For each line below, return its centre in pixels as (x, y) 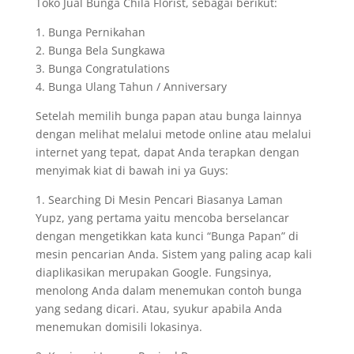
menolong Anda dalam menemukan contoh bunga (168, 290)
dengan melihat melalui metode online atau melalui (173, 134)
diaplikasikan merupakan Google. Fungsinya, (153, 272)
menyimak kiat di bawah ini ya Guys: (132, 170)
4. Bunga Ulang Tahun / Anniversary (131, 87)
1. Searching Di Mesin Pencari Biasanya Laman (159, 200)
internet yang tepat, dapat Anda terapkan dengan (167, 152)
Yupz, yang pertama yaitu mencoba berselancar (162, 218)
